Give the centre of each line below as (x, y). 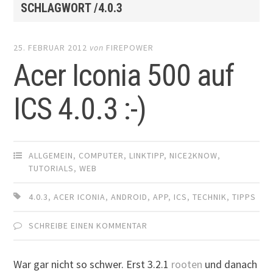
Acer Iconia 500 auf (124, 76)
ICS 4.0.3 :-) (80, 109)
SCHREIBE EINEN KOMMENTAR (88, 226)
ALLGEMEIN (51, 156)
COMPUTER (101, 156)
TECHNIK (210, 197)
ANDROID (129, 197)
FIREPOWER (130, 48)
